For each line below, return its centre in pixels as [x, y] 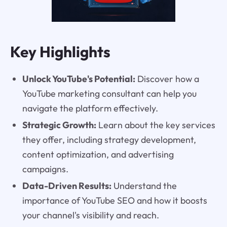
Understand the [144, 185]
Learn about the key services [156, 125]
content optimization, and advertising [98, 154]
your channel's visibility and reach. [90, 215]
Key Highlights [60, 52]
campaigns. [45, 169]
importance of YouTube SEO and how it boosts [115, 200]
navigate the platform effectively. [90, 108]
